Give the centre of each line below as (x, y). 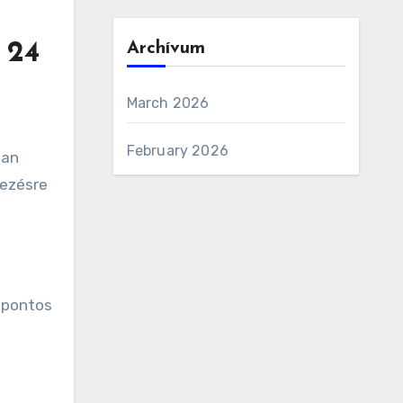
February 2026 (178, 151)
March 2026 (168, 103)
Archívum (166, 49)
